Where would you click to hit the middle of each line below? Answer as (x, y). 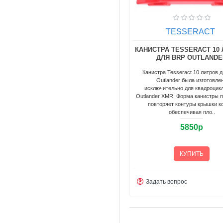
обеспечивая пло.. (192, 112)
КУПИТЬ (192, 154)
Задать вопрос (166, 181)
